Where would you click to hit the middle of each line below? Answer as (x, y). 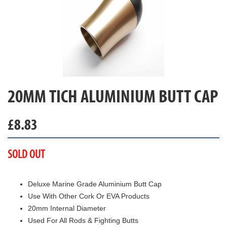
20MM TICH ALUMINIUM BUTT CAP (113, 97)
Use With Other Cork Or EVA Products (89, 196)
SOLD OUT (26, 154)
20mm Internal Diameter (67, 208)
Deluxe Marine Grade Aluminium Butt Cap (95, 184)
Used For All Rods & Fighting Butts (83, 220)
